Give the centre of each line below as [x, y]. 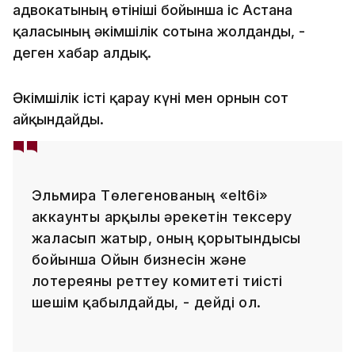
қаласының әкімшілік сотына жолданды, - [159, 31]
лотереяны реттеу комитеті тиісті [157, 281]
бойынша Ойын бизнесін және [139, 259]
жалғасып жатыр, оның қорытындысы [166, 238]
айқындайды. [58, 119]
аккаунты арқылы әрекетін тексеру [162, 216]
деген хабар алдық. [82, 52]
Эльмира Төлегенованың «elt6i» [150, 195]
